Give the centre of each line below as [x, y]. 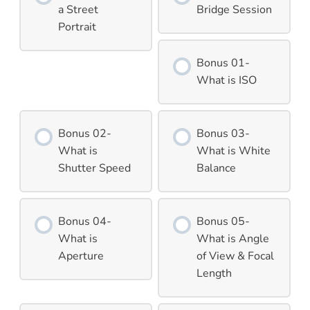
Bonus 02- [85, 133]
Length [214, 273]
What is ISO [227, 80]
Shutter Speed [94, 168]
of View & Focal [235, 256]
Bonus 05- [223, 221]
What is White [234, 151]
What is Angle [233, 238]
